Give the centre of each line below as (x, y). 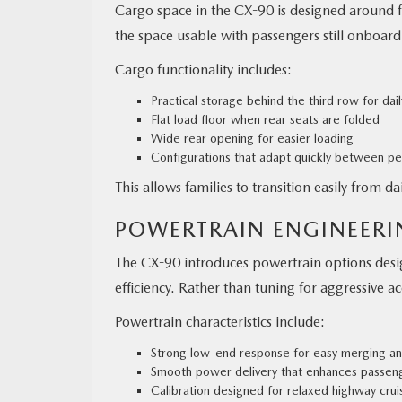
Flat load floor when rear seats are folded (265, 119)
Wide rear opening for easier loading (252, 138)
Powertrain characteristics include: (220, 321)
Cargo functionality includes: (203, 69)
